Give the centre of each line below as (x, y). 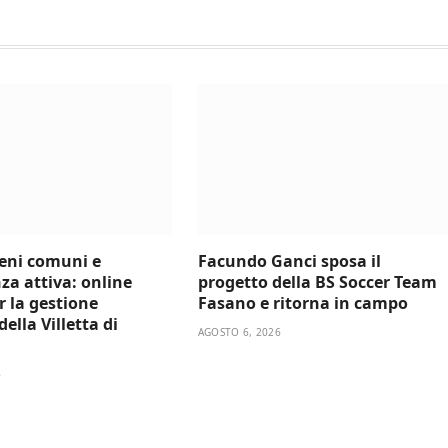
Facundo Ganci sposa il (289, 260)
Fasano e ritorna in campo (302, 302)
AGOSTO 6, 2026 (239, 331)
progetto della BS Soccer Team (317, 281)
